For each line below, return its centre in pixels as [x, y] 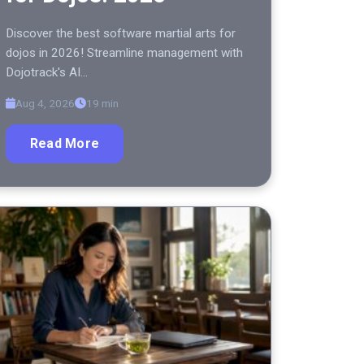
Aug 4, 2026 [45, 104]
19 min [102, 104]
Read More [65, 144]
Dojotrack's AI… [47, 73]
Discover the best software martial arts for [121, 34]
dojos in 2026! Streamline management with [124, 53]
